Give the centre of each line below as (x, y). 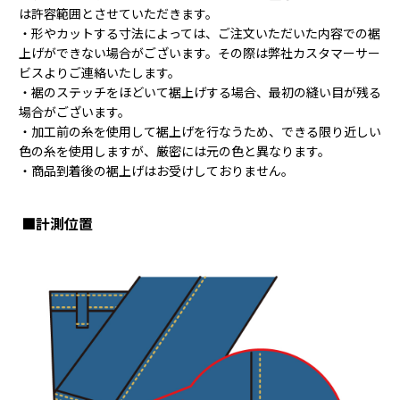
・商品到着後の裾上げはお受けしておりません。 (156, 171)
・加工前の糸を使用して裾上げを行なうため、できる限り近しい (200, 132)
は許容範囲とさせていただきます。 (118, 14)
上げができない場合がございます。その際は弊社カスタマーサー (199, 53)
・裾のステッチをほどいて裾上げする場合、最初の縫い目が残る (200, 92)
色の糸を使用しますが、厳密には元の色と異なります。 (174, 151)
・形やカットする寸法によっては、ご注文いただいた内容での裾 (199, 33)
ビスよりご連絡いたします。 (99, 73)
